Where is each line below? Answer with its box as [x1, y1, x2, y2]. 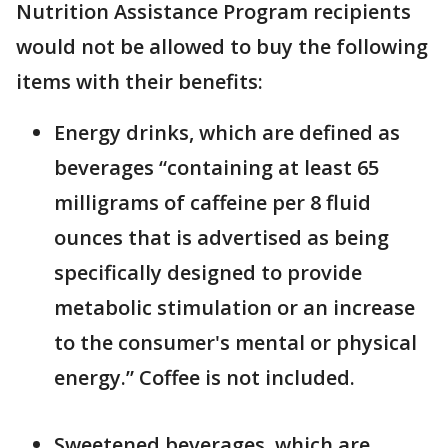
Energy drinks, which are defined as [54, 119, 400, 147]
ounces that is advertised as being [54, 224, 389, 252]
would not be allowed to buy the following [16, 33, 428, 61]
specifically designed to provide [54, 259, 362, 287]
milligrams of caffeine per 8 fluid [54, 189, 371, 217]
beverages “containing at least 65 [54, 154, 379, 182]
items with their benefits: [16, 68, 263, 96]
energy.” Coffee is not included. [54, 364, 355, 392]
